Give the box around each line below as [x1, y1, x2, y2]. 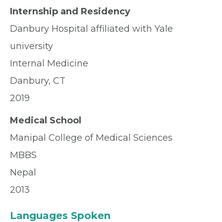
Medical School [10, 115, 81, 126]
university [10, 41, 53, 52]
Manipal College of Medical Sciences [10, 132, 172, 144]
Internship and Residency [10, 6, 130, 17]
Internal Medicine [10, 58, 88, 69]
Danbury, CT [10, 75, 65, 87]
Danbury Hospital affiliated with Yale [10, 23, 173, 35]
